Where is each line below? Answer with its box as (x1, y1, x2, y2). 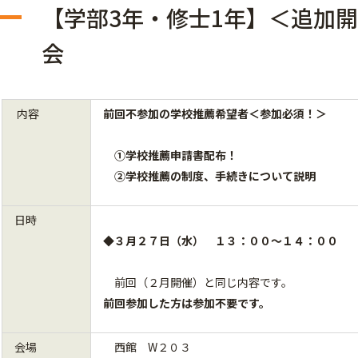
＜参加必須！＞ (249, 105, 327, 121)
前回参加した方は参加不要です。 (103, 295, 270, 311)
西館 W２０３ (103, 339, 191, 355)
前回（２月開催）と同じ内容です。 (103, 274, 292, 290)
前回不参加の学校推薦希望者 (103, 105, 249, 121)
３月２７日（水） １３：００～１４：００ (114, 233, 338, 249)
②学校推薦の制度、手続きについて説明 (103, 168, 316, 184)
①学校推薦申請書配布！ (103, 147, 237, 163)
